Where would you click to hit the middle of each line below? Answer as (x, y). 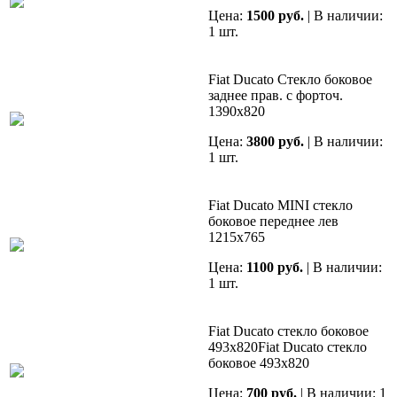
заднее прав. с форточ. (276, 96)
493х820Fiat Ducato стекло (288, 347)
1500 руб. (275, 16)
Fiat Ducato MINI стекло (280, 206)
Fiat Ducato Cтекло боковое (290, 80)
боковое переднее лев (273, 222)
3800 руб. (275, 142)
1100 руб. (275, 268)
